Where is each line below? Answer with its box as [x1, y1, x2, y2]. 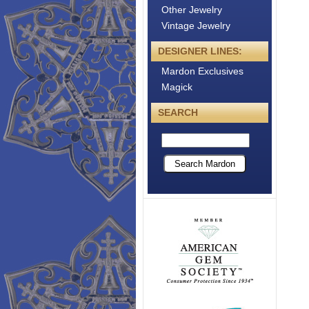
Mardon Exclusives [161, 66, 243, 77]
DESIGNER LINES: [158, 46, 242, 57]
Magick [161, 81, 192, 92]
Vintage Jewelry [161, 20, 230, 31]
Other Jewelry [161, 4, 222, 15]
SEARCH [158, 107, 198, 118]
